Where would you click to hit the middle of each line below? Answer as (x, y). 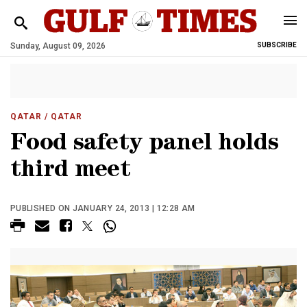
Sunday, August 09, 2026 (58, 46)
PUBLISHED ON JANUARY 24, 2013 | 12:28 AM (103, 208)
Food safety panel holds (144, 145)
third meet (71, 172)
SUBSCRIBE (277, 45)
